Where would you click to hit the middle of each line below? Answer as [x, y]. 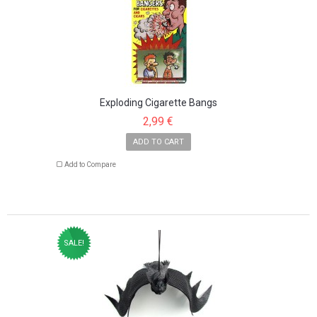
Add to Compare [91, 165]
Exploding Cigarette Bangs [158, 103]
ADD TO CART [158, 142]
